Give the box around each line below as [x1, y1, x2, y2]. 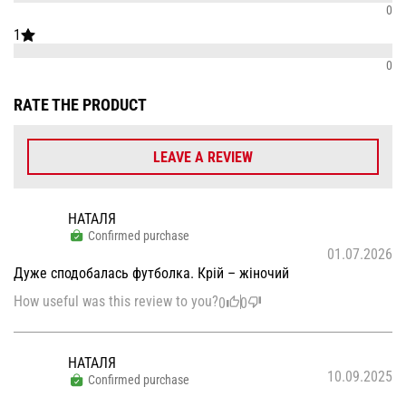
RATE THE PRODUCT [14, 94, 147, 114]
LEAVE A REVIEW [153, 148, 253, 166]
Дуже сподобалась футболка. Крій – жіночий [14, 265, 289, 283]
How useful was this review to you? [14, 293, 218, 311]
